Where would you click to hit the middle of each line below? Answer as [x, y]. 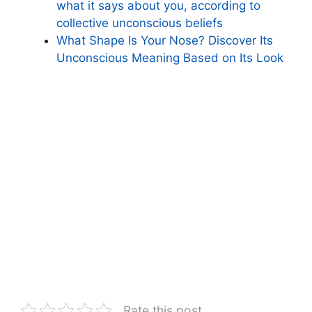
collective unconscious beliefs [140, 23]
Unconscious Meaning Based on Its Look [170, 57]
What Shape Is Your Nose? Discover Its [165, 40]
